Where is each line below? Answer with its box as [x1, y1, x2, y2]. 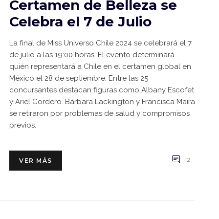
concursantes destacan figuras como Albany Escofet [9, 86, 194, 94]
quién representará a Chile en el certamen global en [9, 62, 191, 71]
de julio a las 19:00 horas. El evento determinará [9, 50, 175, 59]
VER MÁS [19, 157, 52, 164]
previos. [9, 121, 36, 130]
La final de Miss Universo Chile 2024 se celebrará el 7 [9, 39, 192, 47]
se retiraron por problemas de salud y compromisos [9, 109, 190, 118]
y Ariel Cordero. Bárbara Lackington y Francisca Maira [9, 97, 195, 106]
